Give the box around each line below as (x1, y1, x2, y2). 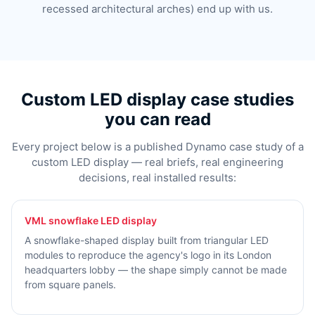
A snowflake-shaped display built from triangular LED (25, 233, 269, 246)
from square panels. (25, 278, 116, 290)
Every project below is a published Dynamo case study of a (11, 139, 304, 153)
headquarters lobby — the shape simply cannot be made (25, 263, 287, 276)
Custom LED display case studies (21, 89, 294, 110)
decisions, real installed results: (79, 170, 236, 184)
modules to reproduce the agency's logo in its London (25, 248, 271, 261)
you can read (104, 108, 211, 129)
